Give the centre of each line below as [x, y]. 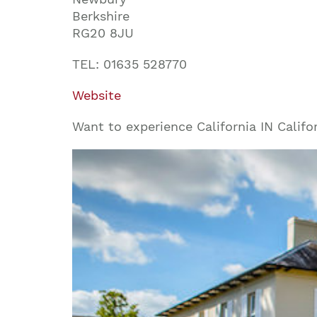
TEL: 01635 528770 [129, 64]
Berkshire [101, 16]
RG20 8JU [103, 33]
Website [97, 95]
